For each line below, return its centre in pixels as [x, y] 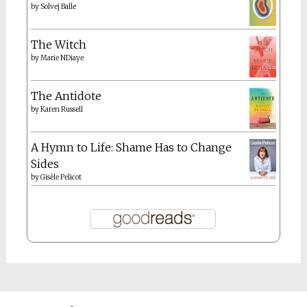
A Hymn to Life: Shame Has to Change [131, 148]
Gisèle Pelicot [61, 177]
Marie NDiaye [62, 58]
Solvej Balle [58, 7]
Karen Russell [61, 110]
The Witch [58, 45]
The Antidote [66, 96]
